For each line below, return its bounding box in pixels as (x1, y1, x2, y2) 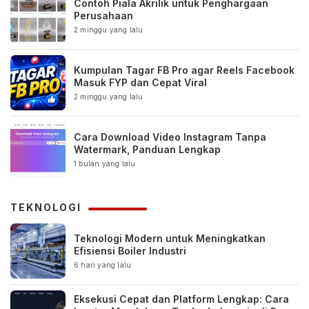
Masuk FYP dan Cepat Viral (74, 77, 207, 89)
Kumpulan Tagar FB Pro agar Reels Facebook (74, 64, 295, 77)
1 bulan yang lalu (74, 159, 136, 168)
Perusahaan (74, 10, 133, 22)
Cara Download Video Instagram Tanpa (74, 131, 266, 143)
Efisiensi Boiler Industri (74, 245, 186, 257)
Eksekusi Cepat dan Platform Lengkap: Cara (74, 293, 289, 306)
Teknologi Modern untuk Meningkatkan (74, 232, 266, 245)
